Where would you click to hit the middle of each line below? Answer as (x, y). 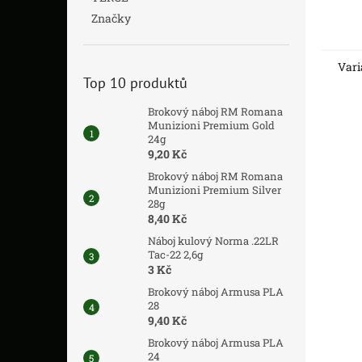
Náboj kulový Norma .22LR (213, 241)
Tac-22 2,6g (175, 255)
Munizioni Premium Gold (211, 125)
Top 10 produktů (135, 83)
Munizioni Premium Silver (215, 190)
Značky (111, 18)
